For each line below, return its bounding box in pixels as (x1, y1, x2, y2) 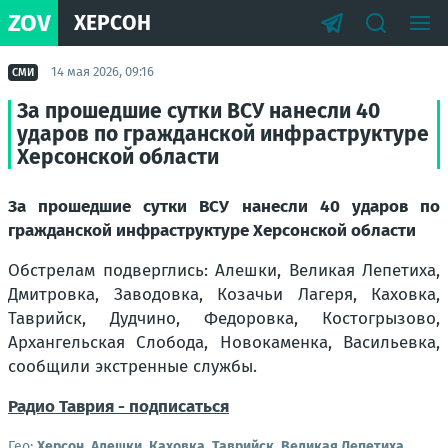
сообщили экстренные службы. (8, 356, 257, 377)
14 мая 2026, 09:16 (51, 64, 154, 79)
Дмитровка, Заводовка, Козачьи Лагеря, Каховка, (8, 284, 440, 305)
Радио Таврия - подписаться (8, 396, 229, 417)
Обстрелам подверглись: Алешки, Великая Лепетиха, (8, 260, 440, 281)
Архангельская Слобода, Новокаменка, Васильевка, (8, 332, 440, 353)
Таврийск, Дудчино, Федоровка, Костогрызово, (8, 308, 440, 329)
